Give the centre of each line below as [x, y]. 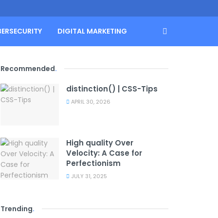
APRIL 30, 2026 [90, 102]
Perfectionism [93, 163]
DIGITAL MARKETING [92, 31]
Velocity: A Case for [104, 153]
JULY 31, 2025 [88, 176]
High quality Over [100, 143]
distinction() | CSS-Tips [112, 89]
